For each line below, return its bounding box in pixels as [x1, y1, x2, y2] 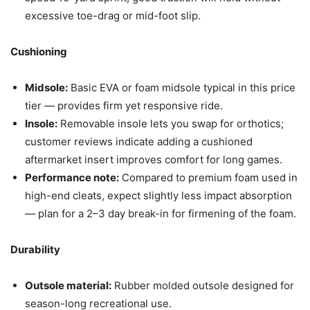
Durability [10, 243, 60, 257]
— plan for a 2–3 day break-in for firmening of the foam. [25, 207, 296, 221]
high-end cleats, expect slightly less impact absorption [25, 189, 292, 203]
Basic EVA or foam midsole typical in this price [68, 81, 295, 95]
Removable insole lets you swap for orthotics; [57, 117, 284, 131]
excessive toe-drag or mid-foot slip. [25, 9, 201, 23]
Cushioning [10, 45, 67, 59]
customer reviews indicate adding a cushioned [25, 135, 253, 149]
